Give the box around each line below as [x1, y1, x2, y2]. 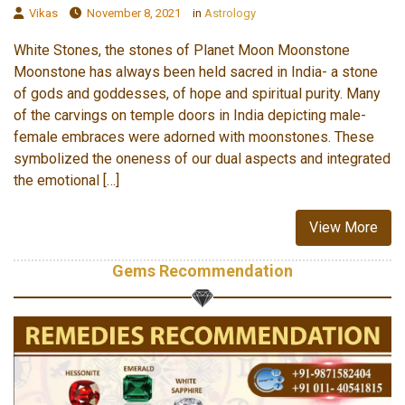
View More [309, 218, 378, 236]
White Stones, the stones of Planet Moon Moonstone [14, 41, 350, 59]
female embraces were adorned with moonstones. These [14, 127, 374, 146]
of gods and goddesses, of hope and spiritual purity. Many [14, 84, 381, 102]
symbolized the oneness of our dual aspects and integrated [14, 149, 391, 167]
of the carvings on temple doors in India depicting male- [14, 106, 366, 124]
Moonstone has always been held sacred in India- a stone [14, 62, 378, 80]
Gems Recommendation [112, 260, 293, 280]
